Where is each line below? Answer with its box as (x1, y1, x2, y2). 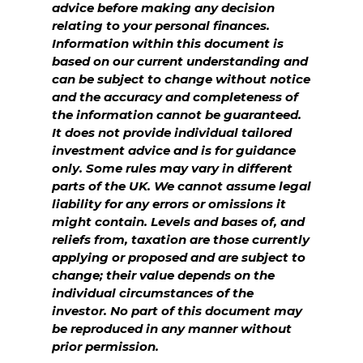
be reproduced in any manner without (52, 321, 292, 336)
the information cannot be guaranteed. (52, 107, 301, 122)
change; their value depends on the (52, 267, 275, 283)
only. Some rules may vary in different (52, 160, 293, 176)
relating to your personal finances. (52, 18, 270, 33)
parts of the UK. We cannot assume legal (52, 178, 311, 194)
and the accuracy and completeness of (52, 89, 298, 105)
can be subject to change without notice (52, 71, 310, 87)
